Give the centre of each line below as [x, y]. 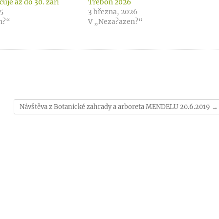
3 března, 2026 [112, 12]
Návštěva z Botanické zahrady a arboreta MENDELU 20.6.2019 [116, 107]
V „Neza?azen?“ [115, 22]
